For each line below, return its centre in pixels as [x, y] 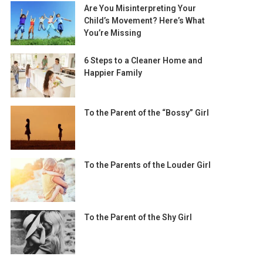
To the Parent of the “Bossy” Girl [146, 113]
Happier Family [113, 73]
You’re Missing [112, 33]
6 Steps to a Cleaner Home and [143, 60]
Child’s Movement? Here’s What [144, 21]
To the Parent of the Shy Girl [138, 217]
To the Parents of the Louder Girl [147, 165]
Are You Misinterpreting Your [140, 8]
